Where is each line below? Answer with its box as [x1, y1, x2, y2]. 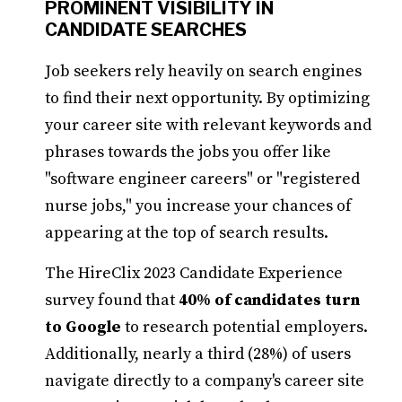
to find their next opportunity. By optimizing [45, 88, 370, 109]
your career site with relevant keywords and [45, 115, 371, 135]
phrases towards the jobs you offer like [45, 142, 331, 162]
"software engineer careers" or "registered [45, 169, 360, 189]
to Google [45, 317, 121, 337]
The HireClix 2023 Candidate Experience [45, 263, 343, 284]
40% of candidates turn [179, 290, 360, 310]
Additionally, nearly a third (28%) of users [45, 344, 351, 364]
